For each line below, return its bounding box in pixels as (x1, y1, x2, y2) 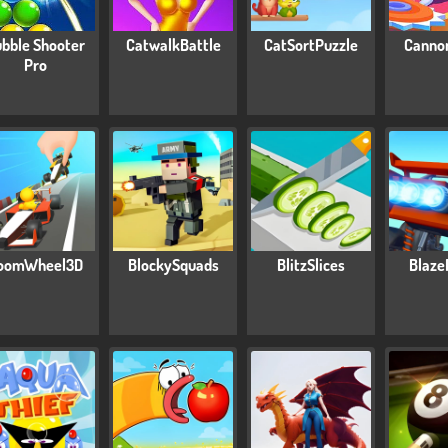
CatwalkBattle (125, 35, 221, 56)
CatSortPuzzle (264, 35, 358, 56)
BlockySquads (127, 255, 219, 276)
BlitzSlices (277, 255, 345, 276)
